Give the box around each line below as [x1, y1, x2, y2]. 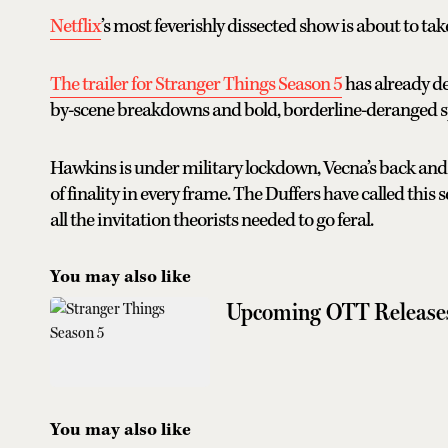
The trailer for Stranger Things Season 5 [50, 71, 342, 97]
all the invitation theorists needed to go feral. [50, 207, 373, 233]
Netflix [50, 13, 101, 39]
